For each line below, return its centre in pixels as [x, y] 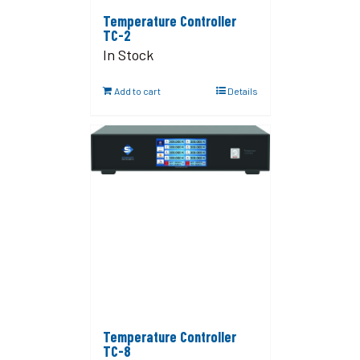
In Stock [128, 55]
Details [242, 91]
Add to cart [137, 91]
